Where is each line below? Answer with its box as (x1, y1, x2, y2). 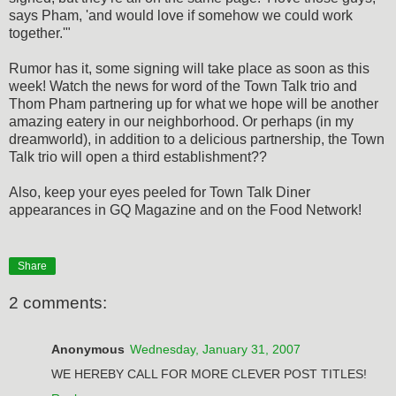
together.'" (9, 25, 71, 41)
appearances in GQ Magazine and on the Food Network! (9, 202, 362, 217)
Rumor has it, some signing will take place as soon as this (9, 60, 369, 76)
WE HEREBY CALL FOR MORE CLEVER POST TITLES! (51, 366, 367, 381)
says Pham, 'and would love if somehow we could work (9, 7, 353, 23)
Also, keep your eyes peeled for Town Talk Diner (9, 184, 310, 200)
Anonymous (51, 341, 125, 356)
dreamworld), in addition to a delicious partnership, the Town (9, 131, 385, 147)
